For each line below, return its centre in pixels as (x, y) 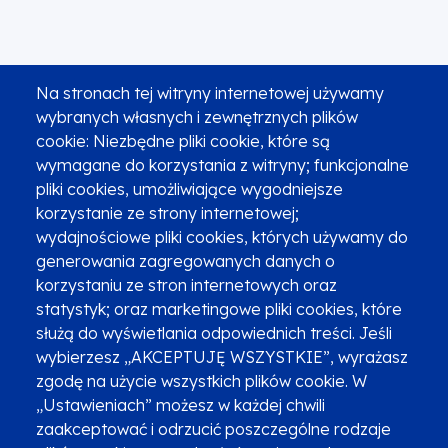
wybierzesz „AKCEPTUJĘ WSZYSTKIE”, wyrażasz (222, 356)
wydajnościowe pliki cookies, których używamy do (222, 236)
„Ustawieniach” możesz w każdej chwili (180, 404)
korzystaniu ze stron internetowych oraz (186, 284)
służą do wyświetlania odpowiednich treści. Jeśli (214, 332)
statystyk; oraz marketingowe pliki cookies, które (219, 308)
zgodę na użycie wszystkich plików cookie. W (201, 380)
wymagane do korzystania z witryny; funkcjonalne (222, 164)
